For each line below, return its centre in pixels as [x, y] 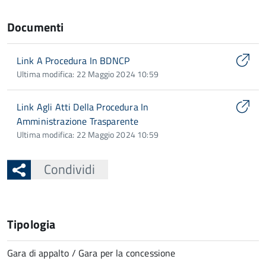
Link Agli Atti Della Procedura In [83, 107]
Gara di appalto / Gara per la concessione [91, 253]
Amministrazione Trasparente [78, 121]
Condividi [69, 169]
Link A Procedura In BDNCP [73, 61]
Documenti [36, 27]
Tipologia [31, 224]
